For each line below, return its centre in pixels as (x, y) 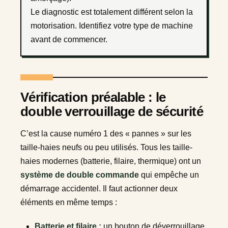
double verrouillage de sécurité (112, 111)
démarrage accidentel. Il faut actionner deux (99, 188)
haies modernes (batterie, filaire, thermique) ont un (111, 161)
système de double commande (80, 175)
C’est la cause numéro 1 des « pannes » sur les (106, 133)
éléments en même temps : (69, 202)
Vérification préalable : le (93, 97)
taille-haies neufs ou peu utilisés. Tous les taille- (106, 147)
